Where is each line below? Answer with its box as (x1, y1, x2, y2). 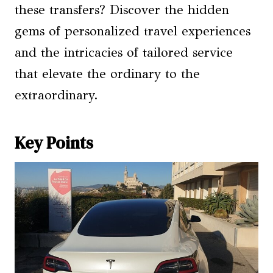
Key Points (15, 131, 93, 155)
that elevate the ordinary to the (15, 66, 200, 82)
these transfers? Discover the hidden (15, 2, 229, 18)
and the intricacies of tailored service (15, 44, 233, 61)
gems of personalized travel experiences (15, 23, 250, 40)
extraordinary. (15, 87, 98, 104)
